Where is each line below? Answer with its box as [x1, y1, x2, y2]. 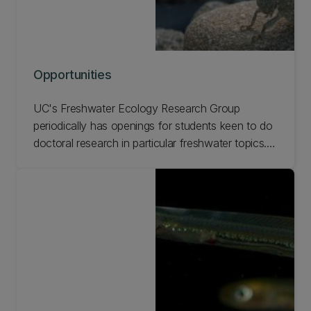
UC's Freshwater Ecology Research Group [33, 101, 240, 115]
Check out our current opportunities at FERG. [33, 153, 252, 167]
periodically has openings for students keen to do [33, 118, 273, 133]
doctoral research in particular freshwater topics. [33, 135, 267, 150]
